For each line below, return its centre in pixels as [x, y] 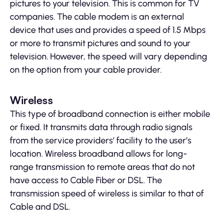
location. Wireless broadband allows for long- [98, 154]
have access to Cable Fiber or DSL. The [86, 180]
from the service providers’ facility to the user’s [101, 141]
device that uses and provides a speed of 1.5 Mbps [108, 30]
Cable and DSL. [40, 207]
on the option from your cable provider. [86, 70]
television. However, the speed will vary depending [109, 57]
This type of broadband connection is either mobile [110, 114]
